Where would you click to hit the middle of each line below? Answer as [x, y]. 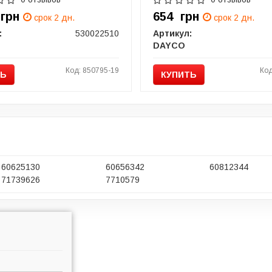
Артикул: [172, 33]
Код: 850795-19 [92, 70]
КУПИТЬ [179, 74]
